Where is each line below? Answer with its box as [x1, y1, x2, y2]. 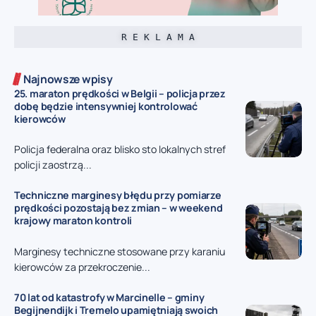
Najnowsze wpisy [23, 71, 113, 87]
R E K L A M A [121, 32, 195, 42]
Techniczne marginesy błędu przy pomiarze [14, 188, 221, 202]
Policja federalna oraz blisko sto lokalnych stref [14, 142, 226, 157]
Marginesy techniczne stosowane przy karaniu [14, 244, 225, 258]
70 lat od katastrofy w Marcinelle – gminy [14, 290, 205, 304]
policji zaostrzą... [14, 158, 92, 172]
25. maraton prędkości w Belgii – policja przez [14, 86, 226, 100]
